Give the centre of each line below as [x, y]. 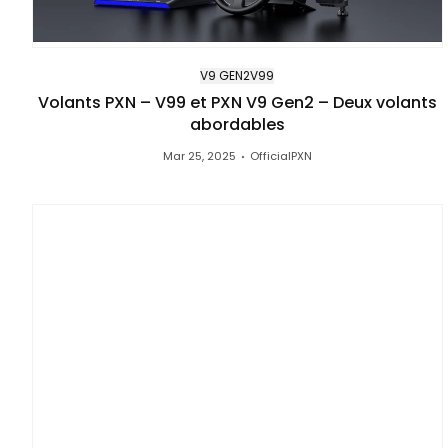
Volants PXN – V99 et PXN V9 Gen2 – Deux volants [237, 103]
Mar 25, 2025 [199, 156]
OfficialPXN [280, 156]
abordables [237, 125]
